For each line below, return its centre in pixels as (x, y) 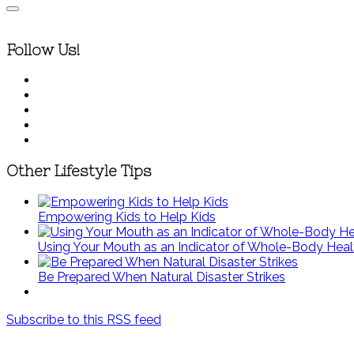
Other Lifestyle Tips (79, 171)
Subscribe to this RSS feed (84, 319)
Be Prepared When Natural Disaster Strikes (162, 277)
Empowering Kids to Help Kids (127, 217)
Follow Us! (43, 50)
